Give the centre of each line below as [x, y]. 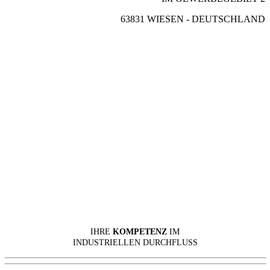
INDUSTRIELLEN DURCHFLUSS [135, 243]
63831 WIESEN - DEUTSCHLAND [193, 19]
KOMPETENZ [140, 232]
